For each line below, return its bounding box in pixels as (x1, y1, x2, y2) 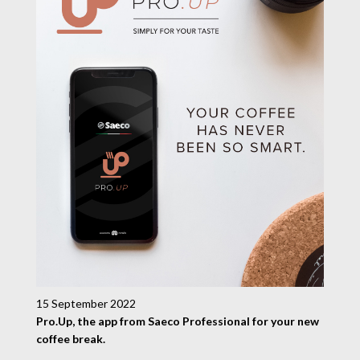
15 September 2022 (36, 297, 136, 311)
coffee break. (36, 332, 105, 346)
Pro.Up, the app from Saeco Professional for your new (36, 314, 319, 329)
